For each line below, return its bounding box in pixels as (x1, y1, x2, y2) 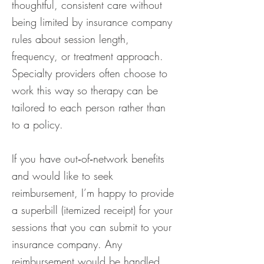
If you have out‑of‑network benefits (12, 151, 164, 166)
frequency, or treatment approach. (12, 49, 163, 63)
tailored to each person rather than (12, 100, 166, 114)
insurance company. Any (12, 237, 122, 251)
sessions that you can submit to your (12, 220, 171, 234)
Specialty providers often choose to (12, 66, 167, 80)
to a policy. (12, 117, 63, 131)
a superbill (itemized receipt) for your (12, 203, 173, 217)
